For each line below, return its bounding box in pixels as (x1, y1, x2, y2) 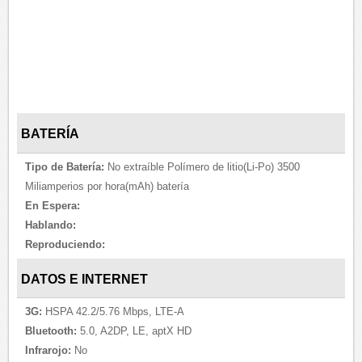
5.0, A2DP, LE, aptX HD (77, 325, 192, 338)
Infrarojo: (25, 344, 72, 357)
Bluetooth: (25, 325, 78, 338)
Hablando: (25, 218, 77, 231)
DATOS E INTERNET (21, 271, 149, 286)
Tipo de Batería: (25, 160, 105, 173)
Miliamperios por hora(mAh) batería (25, 179, 190, 192)
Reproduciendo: (25, 238, 106, 250)
